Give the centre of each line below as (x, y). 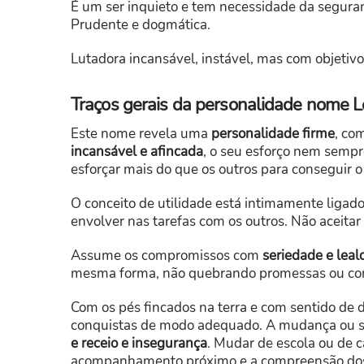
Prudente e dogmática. (141, 25)
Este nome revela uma (141, 134)
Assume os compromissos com (167, 256)
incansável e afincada (137, 152)
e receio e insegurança (139, 344)
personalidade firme (273, 134)
